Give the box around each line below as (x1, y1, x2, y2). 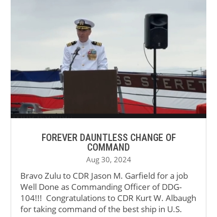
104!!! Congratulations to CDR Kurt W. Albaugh (20, 192, 197, 204)
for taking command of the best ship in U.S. (20, 203, 183, 215)
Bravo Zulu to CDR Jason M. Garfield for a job (20, 170, 188, 182)
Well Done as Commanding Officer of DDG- (20, 181, 182, 193)
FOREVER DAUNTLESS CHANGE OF (41, 132, 176, 144)
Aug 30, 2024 (86, 155, 131, 165)
